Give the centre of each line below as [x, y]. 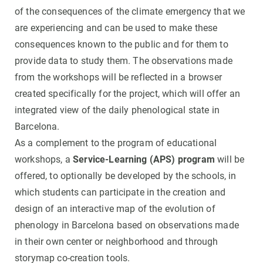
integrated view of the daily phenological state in [117, 110]
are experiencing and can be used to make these [116, 28]
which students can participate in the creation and [120, 193]
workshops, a [44, 160]
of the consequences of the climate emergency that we [130, 12]
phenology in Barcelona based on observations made [127, 225]
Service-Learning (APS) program [144, 160]
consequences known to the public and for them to [122, 45]
